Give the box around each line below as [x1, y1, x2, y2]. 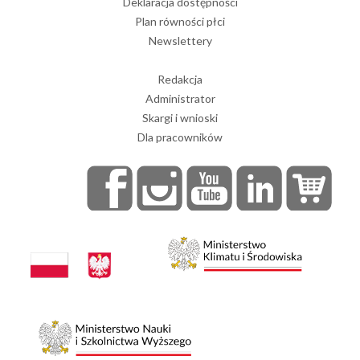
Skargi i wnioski [142, 111, 218, 125]
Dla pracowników [137, 130, 223, 145]
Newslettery [148, 34, 212, 48]
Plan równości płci [135, 14, 225, 29]
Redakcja [157, 72, 202, 87]
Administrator [145, 92, 215, 106]
